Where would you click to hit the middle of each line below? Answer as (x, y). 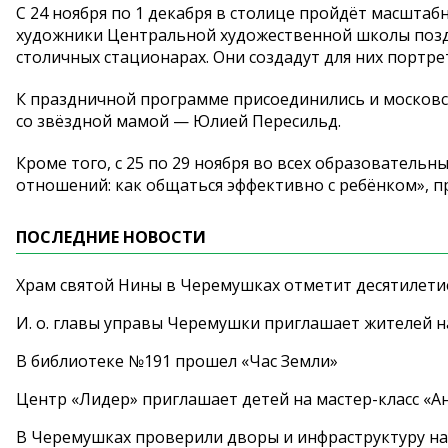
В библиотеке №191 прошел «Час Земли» (177, 361)
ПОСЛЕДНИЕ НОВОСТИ (111, 237)
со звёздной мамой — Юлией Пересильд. (178, 121)
